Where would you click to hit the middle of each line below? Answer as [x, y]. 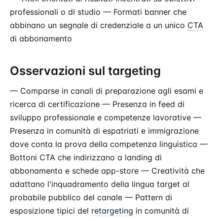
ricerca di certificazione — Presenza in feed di [97, 104]
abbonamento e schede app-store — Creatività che [107, 170]
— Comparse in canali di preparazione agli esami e [107, 91]
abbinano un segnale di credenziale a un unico [99, 25]
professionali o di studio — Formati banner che [98, 12]
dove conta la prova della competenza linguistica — [109, 144]
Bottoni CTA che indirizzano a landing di [86, 157]
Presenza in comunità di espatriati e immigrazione [104, 130]
